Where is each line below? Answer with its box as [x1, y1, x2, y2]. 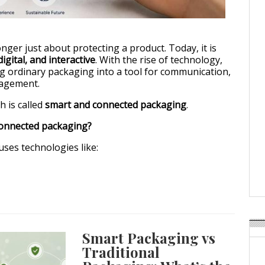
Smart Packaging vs [82, 228, 216, 248]
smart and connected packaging [45, 98, 186, 112]
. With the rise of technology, [95, 53, 222, 67]
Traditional [82, 243, 160, 262]
